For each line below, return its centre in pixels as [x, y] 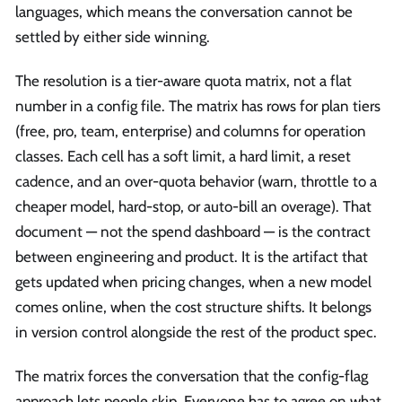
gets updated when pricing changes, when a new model [193, 282]
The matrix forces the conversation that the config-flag [192, 376]
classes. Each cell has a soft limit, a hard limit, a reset [183, 157]
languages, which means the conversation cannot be [184, 11]
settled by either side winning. [113, 36]
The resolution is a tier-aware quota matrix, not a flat [184, 81]
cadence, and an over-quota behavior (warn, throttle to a [196, 182]
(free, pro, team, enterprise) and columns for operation [191, 131]
